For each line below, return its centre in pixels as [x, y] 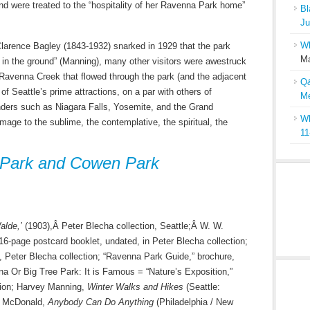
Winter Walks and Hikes [135, 287]
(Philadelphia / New [193, 302]
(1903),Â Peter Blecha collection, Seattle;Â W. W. [123, 226]
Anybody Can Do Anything [101, 302]
